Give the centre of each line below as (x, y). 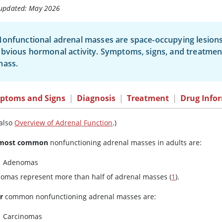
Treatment (148, 98)
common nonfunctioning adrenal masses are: (80, 197)
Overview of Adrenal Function (64, 123)
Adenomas (21, 163)
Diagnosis (96, 98)
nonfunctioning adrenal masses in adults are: (125, 143)
